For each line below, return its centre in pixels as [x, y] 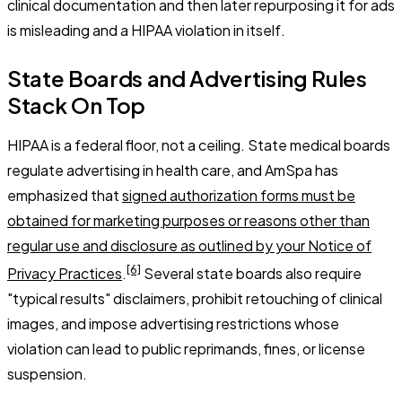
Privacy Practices [65, 273]
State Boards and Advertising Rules [187, 78]
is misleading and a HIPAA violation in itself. [146, 30]
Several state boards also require [251, 273]
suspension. [47, 373]
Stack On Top [77, 105]
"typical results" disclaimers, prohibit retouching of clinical [195, 298]
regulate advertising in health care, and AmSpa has [173, 170]
